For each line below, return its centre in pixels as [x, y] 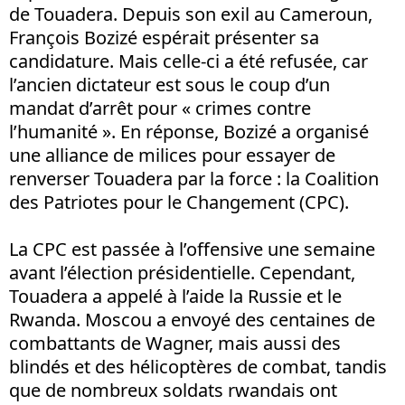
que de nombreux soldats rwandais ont [173, 390]
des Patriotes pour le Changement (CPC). [179, 202]
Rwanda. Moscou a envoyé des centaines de [192, 319]
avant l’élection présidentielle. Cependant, [182, 272]
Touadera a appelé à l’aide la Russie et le [175, 296]
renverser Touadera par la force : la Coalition [194, 178]
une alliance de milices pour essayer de [172, 155]
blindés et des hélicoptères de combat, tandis [198, 366]
